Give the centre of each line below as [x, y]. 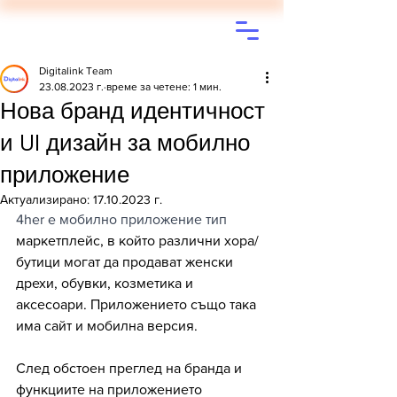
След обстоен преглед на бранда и [131, 368]
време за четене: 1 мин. [164, 87]
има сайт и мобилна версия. [109, 326]
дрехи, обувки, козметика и [106, 283]
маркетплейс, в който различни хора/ [137, 241]
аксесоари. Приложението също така [138, 304]
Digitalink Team [76, 71]
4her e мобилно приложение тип [123, 219]
